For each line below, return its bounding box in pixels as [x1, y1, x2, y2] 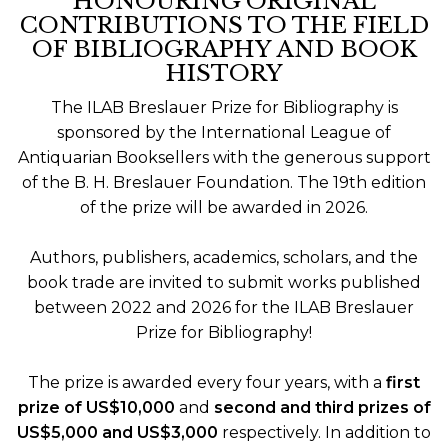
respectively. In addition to [218, 423, 431, 443]
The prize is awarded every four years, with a [28, 373, 386, 393]
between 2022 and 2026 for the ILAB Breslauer [34, 298, 414, 318]
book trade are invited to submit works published [27, 273, 421, 293]
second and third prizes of [213, 398, 431, 418]
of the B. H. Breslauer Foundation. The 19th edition [22, 173, 426, 193]
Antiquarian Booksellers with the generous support [17, 148, 431, 168]
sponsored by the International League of [57, 123, 391, 143]
